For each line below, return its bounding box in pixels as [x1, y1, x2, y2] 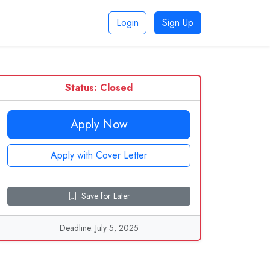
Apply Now [70, 116, 128, 133]
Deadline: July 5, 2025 [59, 222, 139, 234]
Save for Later [81, 190, 130, 202]
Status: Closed [65, 81, 133, 95]
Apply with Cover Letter [51, 148, 147, 162]
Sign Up [162, 16, 193, 30]
